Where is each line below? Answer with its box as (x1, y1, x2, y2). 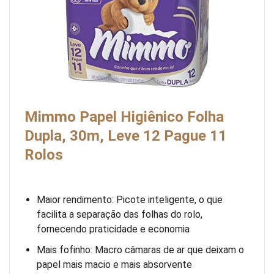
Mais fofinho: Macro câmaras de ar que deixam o (37, 244, 244, 256)
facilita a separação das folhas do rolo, (37, 209, 202, 221)
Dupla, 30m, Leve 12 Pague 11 (24, 127, 227, 145)
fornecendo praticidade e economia (37, 223, 190, 235)
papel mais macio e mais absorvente (37, 259, 192, 271)
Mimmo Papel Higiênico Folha (24, 108, 224, 126)
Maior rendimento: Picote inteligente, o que (37, 194, 223, 206)
